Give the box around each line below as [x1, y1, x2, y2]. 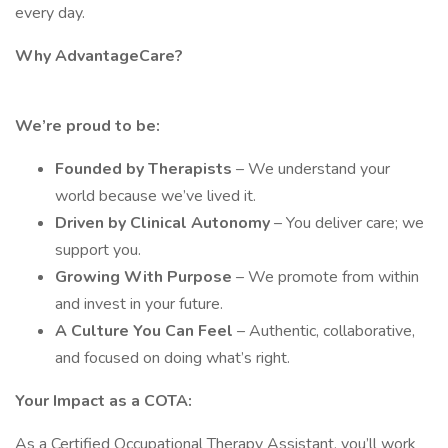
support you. [55, 239, 141, 261]
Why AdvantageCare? [15, 45, 183, 67]
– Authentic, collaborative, [237, 320, 415, 342]
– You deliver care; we [274, 212, 424, 234]
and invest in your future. [55, 293, 223, 315]
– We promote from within [236, 266, 419, 288]
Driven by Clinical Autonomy [55, 212, 274, 234]
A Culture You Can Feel [55, 320, 237, 342]
